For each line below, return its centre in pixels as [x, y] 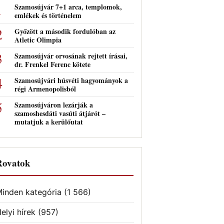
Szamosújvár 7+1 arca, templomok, [68, 7]
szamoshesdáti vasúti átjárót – [60, 113]
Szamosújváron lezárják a [54, 105]
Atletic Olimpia [38, 40]
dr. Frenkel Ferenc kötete [52, 64]
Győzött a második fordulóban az [65, 31]
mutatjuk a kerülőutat [49, 122]
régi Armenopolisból [45, 89]
